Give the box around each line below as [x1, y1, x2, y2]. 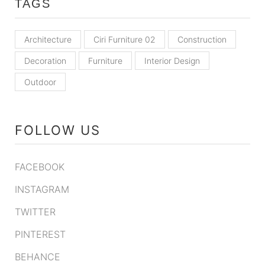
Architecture [24, 34, 72, 45]
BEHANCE [15, 251, 60, 263]
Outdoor [24, 77, 56, 88]
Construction [177, 34, 227, 45]
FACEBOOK [15, 161, 64, 173]
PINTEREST [15, 228, 66, 241]
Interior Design [144, 56, 200, 66]
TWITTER [15, 206, 56, 218]
